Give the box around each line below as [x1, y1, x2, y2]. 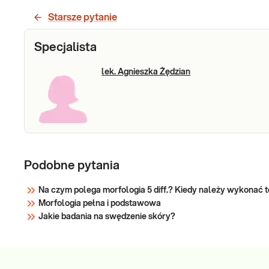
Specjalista [34, 41, 97, 53]
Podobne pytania [24, 160, 119, 172]
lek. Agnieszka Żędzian [101, 68, 190, 76]
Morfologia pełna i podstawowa [38, 199, 161, 208]
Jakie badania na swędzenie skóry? [38, 213, 175, 221]
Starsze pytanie [48, 13, 117, 22]
